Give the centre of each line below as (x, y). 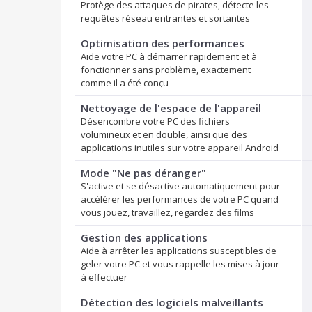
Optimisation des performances (163, 44)
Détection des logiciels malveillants (172, 303)
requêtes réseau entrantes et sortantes (165, 18)
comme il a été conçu (125, 83)
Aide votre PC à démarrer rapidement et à (169, 57)
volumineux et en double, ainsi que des (164, 135)
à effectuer (104, 278)
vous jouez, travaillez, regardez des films (167, 213)
